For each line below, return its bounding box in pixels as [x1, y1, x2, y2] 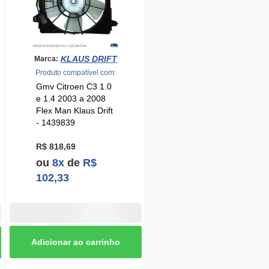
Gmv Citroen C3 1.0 [36, 82, 112, 92]
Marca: [34, 54, 58, 63]
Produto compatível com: [35, 68, 116, 77]
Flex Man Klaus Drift [36, 106, 113, 116]
